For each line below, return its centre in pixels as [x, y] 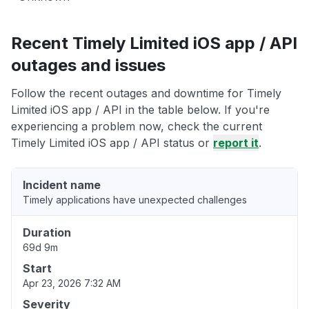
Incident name [62, 185]
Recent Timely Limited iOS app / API [154, 43]
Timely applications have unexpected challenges [135, 200]
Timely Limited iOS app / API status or [112, 143]
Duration [47, 233]
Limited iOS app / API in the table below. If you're [140, 110]
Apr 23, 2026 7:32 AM [72, 283]
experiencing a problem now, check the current [137, 127]
